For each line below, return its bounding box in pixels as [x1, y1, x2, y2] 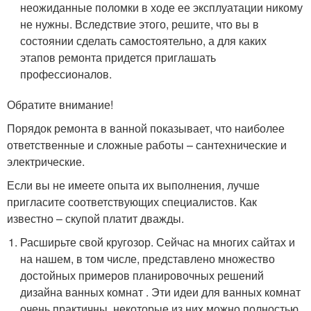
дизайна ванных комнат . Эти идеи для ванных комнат [20, 284, 301, 301]
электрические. [7, 153, 85, 170]
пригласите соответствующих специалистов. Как [7, 194, 257, 210]
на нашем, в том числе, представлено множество [20, 251, 276, 267]
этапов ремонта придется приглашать [20, 49, 217, 66]
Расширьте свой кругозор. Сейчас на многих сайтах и [20, 234, 296, 251]
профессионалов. [20, 66, 112, 83]
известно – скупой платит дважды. [7, 210, 184, 227]
